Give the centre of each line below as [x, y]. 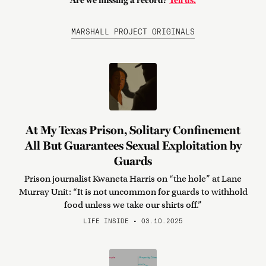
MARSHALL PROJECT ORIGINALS [133, 31]
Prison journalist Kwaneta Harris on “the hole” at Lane [133, 179]
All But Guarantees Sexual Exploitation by [133, 145]
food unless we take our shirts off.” [133, 205]
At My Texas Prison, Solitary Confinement [133, 130]
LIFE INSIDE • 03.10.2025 [133, 220]
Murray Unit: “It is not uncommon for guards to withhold [133, 192]
